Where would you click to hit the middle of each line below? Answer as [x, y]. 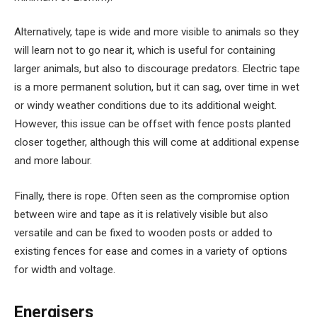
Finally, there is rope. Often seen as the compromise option [152, 196]
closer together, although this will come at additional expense [157, 143]
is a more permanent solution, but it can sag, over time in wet [157, 87]
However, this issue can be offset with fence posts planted [152, 124]
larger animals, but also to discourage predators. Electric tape [157, 69]
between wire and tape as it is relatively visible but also [141, 214]
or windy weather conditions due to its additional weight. [145, 106]
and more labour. [53, 161]
